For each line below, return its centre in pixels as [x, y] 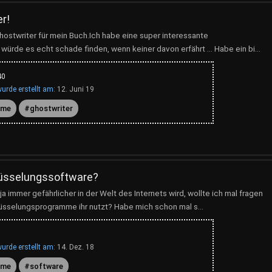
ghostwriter [51, 108]
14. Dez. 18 [76, 247]
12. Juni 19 [76, 89]
